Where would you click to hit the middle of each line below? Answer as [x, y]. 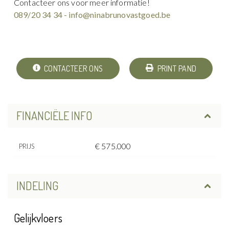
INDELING [37, 186]
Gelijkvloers [38, 218]
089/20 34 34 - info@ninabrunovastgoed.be [92, 14]
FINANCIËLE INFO [54, 116]
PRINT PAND [177, 68]
